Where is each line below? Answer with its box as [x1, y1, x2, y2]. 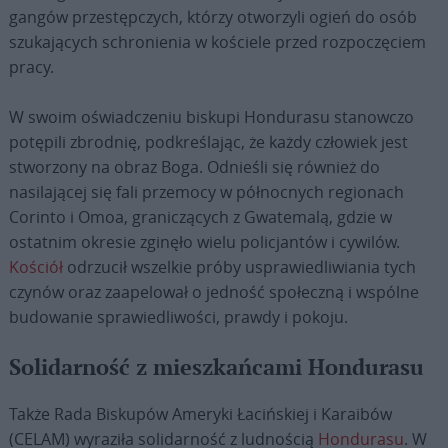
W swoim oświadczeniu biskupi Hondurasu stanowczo [8, 106, 414, 128]
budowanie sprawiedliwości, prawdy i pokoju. [8, 306, 348, 328]
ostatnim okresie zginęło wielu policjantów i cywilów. [8, 231, 400, 253]
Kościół [8, 256, 63, 278]
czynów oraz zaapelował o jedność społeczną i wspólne [8, 281, 419, 303]
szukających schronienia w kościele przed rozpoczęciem [8, 31, 426, 53]
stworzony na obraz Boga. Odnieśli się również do [8, 156, 380, 178]
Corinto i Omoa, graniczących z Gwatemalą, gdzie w [8, 206, 392, 228]
